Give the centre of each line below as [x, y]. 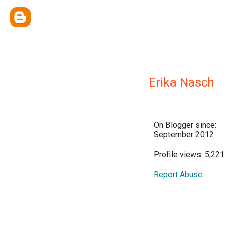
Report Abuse [178, 174]
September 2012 [184, 135]
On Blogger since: [185, 125]
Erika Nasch [181, 82]
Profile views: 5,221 [189, 154]
